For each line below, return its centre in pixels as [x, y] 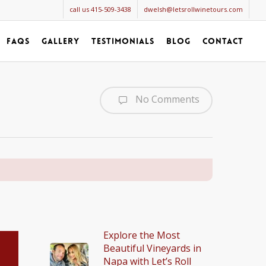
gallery [61, 41]
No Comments [166, 99]
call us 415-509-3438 [100, 9]
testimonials [123, 41]
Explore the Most [142, 235]
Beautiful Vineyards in [153, 248]
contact [223, 41]
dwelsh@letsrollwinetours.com [193, 9]
